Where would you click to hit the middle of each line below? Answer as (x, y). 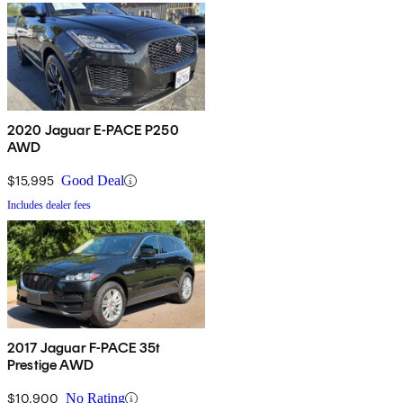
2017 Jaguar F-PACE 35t (84, 348)
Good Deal (93, 181)
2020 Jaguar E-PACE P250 (93, 130)
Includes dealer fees (49, 206)
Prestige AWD (50, 365)
